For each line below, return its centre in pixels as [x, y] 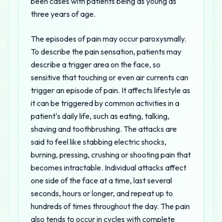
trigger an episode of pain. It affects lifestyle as [111, 90]
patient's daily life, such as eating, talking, [100, 116]
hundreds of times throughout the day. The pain [110, 206]
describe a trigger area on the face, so [96, 64]
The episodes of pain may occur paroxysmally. [109, 39]
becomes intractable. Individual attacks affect [109, 167]
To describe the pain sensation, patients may [106, 52]
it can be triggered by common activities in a [105, 103]
